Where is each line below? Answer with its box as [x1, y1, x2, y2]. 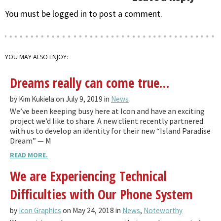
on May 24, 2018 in [61, 206, 122, 216]
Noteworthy [144, 206, 183, 216]
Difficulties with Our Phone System [10, 185, 193, 204]
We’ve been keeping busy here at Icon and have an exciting [10, 106, 205, 116]
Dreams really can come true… [10, 74, 169, 92]
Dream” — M [10, 136, 51, 146]
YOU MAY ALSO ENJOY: [5, 53, 68, 62]
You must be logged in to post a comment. [5, 8, 162, 20]
